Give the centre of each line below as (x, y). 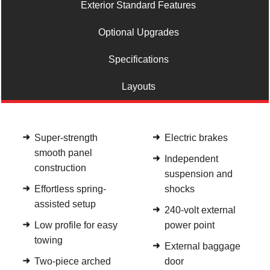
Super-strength (66, 138)
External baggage (202, 246)
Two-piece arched (73, 262)
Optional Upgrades (138, 33)
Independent (191, 159)
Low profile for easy (76, 225)
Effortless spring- (71, 189)
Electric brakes (197, 138)
